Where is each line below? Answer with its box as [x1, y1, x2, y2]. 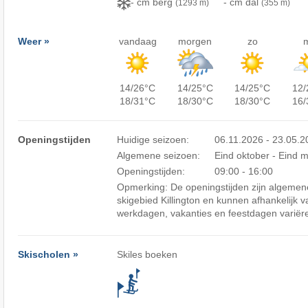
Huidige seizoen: [117, 134, 190, 145]
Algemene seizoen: [117, 150, 201, 161]
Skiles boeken [117, 249, 178, 260]
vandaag [118, 36, 157, 47]
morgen [178, 36, 212, 47]
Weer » [17, 36, 49, 47]
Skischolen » [17, 249, 78, 260]
